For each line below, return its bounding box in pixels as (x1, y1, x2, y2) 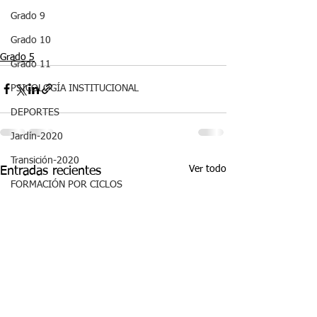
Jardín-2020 (11, 132, 63, 142)
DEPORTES (11, 108, 59, 117)
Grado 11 (11, 59, 51, 69)
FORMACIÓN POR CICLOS (11, 180, 122, 190)
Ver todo (189, 163, 226, 174)
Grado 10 (11, 35, 51, 45)
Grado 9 (11, 11, 45, 21)
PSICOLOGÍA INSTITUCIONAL (11, 83, 139, 93)
